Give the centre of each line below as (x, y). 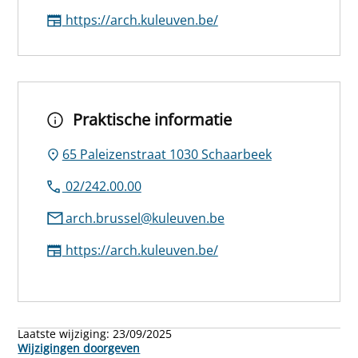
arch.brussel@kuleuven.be (143, 218)
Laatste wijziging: (66, 333)
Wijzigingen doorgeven (79, 348)
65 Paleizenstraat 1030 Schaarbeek (167, 154)
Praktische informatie (153, 119)
